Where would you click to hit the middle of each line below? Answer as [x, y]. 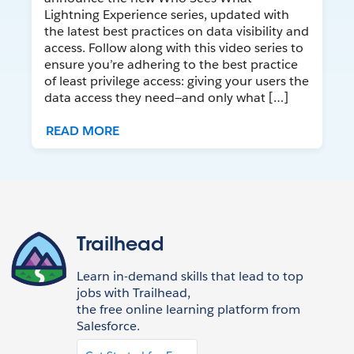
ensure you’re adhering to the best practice [171, 65]
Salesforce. [108, 326]
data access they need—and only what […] [166, 98]
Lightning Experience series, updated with [167, 15]
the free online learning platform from [188, 310]
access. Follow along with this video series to [174, 48]
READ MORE [83, 131]
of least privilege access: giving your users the [177, 81]
